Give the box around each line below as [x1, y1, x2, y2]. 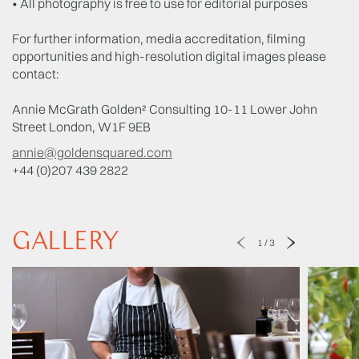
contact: [12, 66, 59, 82]
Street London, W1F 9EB [12, 119, 151, 135]
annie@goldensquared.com [12, 144, 172, 160]
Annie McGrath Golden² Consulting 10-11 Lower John [12, 101, 317, 117]
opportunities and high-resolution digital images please [12, 48, 326, 64]
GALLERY [12, 230, 119, 256]
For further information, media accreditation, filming [12, 30, 305, 46]
